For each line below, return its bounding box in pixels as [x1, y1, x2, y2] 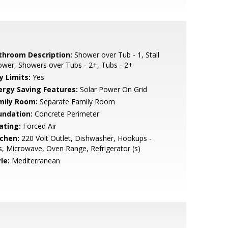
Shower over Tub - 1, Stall [72, 50, 159, 60]
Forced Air [20, 121, 56, 131]
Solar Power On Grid [77, 84, 147, 94]
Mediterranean [9, 156, 60, 165]
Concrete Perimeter [32, 109, 99, 119]
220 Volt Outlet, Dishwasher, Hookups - [19, 133, 152, 143]
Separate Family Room [37, 97, 115, 106]
